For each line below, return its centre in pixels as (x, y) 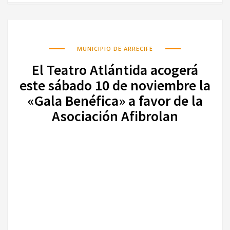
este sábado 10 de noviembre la (115, 85)
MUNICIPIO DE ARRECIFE (115, 49)
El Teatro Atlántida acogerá (115, 70)
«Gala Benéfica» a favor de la (115, 101)
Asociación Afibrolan (115, 116)
